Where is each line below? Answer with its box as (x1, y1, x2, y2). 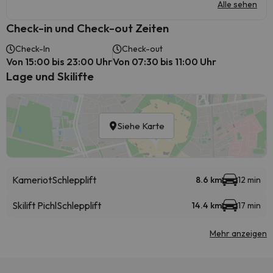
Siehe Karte (118, 120, 165, 132)
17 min (238, 200, 261, 211)
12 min (238, 174, 261, 185)
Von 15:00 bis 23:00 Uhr (6, 55, 112, 68)
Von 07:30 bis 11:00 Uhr (113, 55, 216, 68)
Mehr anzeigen (210, 228, 267, 239)
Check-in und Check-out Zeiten (6, 21, 169, 35)
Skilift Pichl (12, 199, 57, 211)
